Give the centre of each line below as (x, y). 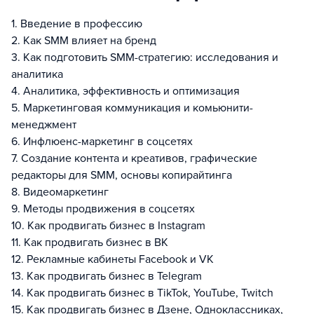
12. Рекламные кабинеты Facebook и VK (112, 259)
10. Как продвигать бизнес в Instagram (108, 226)
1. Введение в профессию (77, 24)
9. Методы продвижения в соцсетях (103, 209)
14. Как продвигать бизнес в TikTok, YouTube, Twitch (142, 293)
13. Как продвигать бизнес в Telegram (107, 276)
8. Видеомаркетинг (60, 192)
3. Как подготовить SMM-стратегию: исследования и (145, 57)
